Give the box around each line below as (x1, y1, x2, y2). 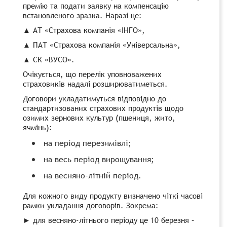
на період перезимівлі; (44, 137, 131, 148)
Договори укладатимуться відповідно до (23, 93, 166, 103)
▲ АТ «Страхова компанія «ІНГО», (23, 24, 145, 35)
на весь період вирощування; (44, 153, 154, 165)
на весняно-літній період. (44, 169, 141, 181)
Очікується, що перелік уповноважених (23, 68, 162, 79)
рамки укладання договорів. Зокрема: (23, 200, 159, 210)
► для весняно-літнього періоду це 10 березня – (23, 214, 195, 225)
